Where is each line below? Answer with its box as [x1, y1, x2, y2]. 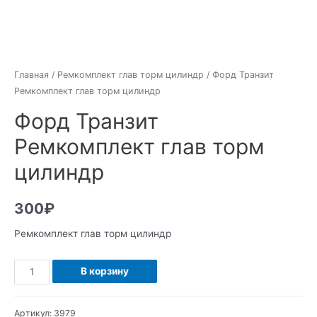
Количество [13, 261, 69, 273]
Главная [14, 69, 49, 81]
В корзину [80, 265, 129, 277]
